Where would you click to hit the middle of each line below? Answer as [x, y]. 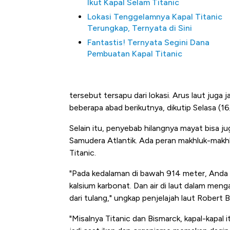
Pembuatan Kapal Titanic [135, 54]
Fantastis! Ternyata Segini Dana [148, 43]
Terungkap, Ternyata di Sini [140, 28]
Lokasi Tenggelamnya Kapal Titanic [155, 17]
